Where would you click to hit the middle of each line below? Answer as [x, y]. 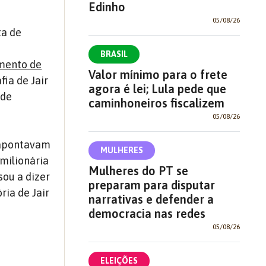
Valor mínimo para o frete [158, 74]
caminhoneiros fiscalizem [156, 103]
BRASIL [114, 54]
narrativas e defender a [151, 199]
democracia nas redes [147, 213]
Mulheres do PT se [138, 170]
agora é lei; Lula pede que [157, 88]
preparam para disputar [151, 185]
